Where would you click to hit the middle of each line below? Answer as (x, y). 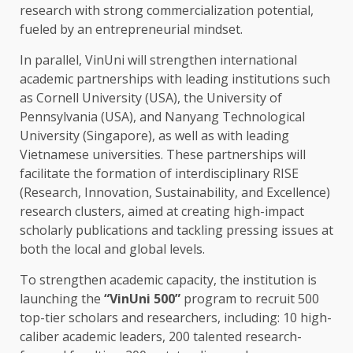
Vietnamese (56, 155)
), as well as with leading (219, 136)
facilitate (46, 174)
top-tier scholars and (83, 318)
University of (244, 98)
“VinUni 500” (142, 299)
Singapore (117, 136)
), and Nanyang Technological (217, 117)
